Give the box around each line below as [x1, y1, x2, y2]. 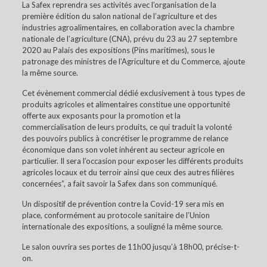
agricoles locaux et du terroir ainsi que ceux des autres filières [21, 167, 234, 177]
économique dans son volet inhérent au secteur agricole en [21, 145, 225, 154]
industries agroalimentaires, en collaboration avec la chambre [21, 23, 234, 32]
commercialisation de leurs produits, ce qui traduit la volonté [21, 122, 232, 132]
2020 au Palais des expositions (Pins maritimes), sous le [21, 45, 215, 55]
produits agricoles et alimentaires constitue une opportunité [21, 100, 230, 109]
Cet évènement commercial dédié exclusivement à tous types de [21, 88, 245, 98]
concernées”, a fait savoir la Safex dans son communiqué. [21, 179, 218, 188]
